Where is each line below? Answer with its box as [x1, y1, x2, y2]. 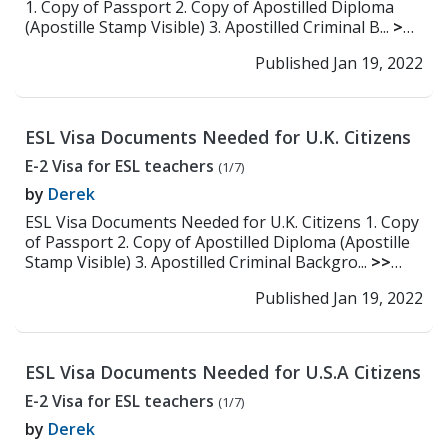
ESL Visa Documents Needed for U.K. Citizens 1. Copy [25, 211, 419, 233]
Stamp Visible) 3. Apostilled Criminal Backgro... [25, 251, 371, 273]
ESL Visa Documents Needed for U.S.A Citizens [25, 360, 421, 384]
